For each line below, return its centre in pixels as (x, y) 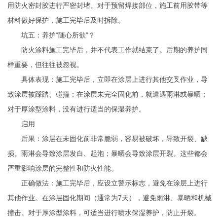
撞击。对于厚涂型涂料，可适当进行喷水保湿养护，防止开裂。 (104, 213)
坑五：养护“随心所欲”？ (51, 35)
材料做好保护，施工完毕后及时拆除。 (66, 20)
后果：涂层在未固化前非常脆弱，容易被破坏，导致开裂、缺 (108, 139)
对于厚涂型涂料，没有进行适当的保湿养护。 (76, 109)
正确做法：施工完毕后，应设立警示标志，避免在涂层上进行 (108, 183)
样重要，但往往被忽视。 (45, 65)
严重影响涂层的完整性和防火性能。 (63, 168)
